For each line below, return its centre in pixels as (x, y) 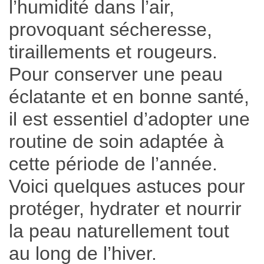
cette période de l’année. (113, 164)
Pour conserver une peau (116, 74)
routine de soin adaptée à (116, 141)
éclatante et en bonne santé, (129, 96)
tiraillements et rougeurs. (113, 52)
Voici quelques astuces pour (127, 186)
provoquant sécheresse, (110, 29)
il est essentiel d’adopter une (129, 119)
